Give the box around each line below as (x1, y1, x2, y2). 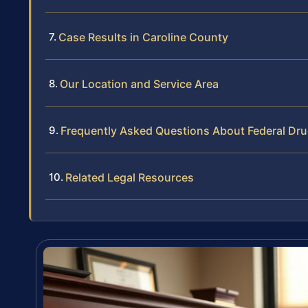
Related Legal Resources (65, 170, 194, 184)
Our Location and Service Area (60, 76, 219, 91)
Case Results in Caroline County (58, 30, 228, 44)
